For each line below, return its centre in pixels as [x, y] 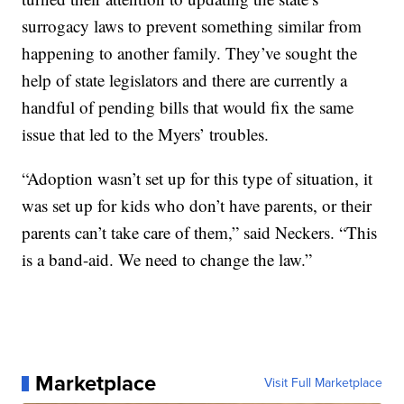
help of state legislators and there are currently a [185, 80]
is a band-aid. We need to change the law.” [167, 260]
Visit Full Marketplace [323, 383]
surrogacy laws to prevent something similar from [192, 26]
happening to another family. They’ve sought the [190, 53]
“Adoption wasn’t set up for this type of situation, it [197, 179]
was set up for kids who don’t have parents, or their [197, 206]
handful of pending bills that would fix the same [188, 107]
